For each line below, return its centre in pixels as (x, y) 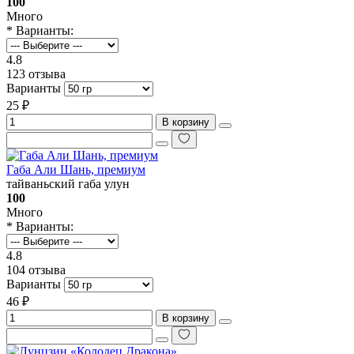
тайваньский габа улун (68, 184)
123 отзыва (36, 74)
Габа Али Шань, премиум (76, 170)
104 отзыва (36, 270)
